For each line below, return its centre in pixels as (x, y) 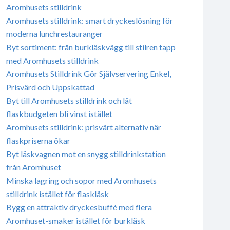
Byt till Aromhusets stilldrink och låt (69, 100)
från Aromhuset (33, 167)
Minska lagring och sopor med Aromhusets (81, 180)
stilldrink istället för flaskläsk (57, 194)
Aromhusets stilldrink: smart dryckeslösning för (89, 20)
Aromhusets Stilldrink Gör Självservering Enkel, (88, 73)
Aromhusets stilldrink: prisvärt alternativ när (83, 127)
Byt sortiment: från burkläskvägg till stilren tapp (91, 47)
